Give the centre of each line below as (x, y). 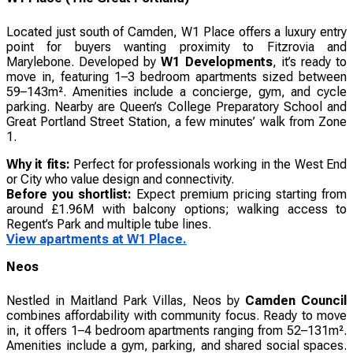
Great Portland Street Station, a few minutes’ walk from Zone (176, 121)
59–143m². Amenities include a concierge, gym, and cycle (176, 91)
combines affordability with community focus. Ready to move (176, 315)
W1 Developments (217, 61)
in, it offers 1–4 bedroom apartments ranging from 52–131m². (176, 330)
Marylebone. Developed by (84, 61)
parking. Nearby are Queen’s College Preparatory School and (176, 106)
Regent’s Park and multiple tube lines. (109, 224)
